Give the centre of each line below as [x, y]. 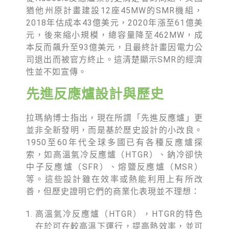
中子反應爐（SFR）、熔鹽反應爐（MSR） [114, 167]
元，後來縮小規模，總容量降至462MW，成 [114, 35]
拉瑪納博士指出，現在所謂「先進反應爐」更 [114, 118]
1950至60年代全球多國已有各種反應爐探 [114, 142]
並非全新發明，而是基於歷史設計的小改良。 [114, 130]
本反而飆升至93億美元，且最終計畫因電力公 [114, 47]
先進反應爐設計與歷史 [95, 94]
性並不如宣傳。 [57, 72]
